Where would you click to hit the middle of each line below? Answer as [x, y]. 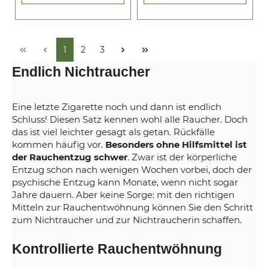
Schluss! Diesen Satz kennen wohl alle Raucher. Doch [130, 120]
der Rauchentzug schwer [70, 157]
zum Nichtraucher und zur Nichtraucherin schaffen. [127, 220]
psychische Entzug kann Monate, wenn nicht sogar [125, 182]
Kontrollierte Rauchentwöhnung [117, 249]
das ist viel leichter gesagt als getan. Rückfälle [113, 132]
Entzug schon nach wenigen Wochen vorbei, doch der [132, 170]
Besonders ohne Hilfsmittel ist [176, 145]
